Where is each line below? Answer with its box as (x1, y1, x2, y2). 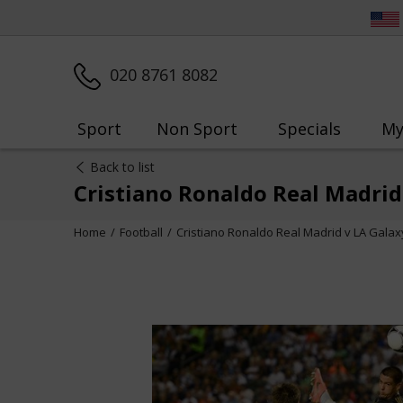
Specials (277, 118, 341, 139)
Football (120, 224, 163, 240)
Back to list (90, 158, 155, 175)
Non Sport (156, 118, 237, 139)
